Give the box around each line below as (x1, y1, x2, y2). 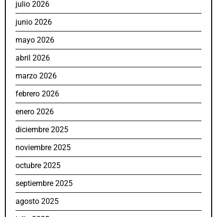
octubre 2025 (15, 160, 61, 170)
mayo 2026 (15, 35, 54, 45)
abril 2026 (15, 53, 50, 62)
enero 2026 (15, 107, 54, 116)
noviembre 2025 (15, 142, 71, 152)
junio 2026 (15, 17, 52, 27)
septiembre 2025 (15, 178, 73, 188)
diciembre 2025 (15, 124, 68, 134)
